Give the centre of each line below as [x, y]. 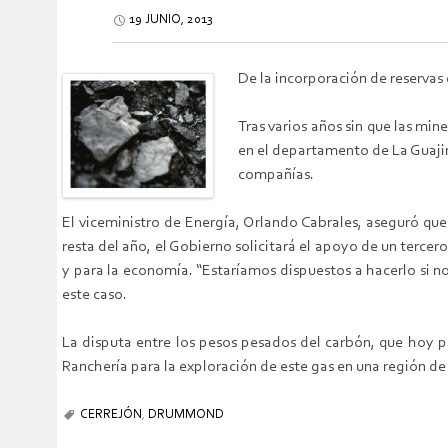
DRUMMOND [186, 415]
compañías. [276, 175]
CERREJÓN [111, 415]
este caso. [94, 295]
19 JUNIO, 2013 [171, 20]
